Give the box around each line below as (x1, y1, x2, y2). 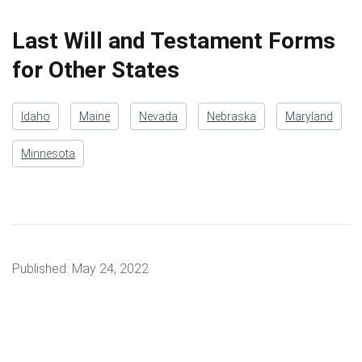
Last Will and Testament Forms (12, 27, 335, 54)
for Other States (12, 56, 179, 83)
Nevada (139, 109, 178, 123)
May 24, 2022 (72, 260, 149, 276)
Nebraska (207, 109, 256, 123)
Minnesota (21, 146, 75, 160)
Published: (12, 260, 72, 276)
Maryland (285, 109, 333, 123)
